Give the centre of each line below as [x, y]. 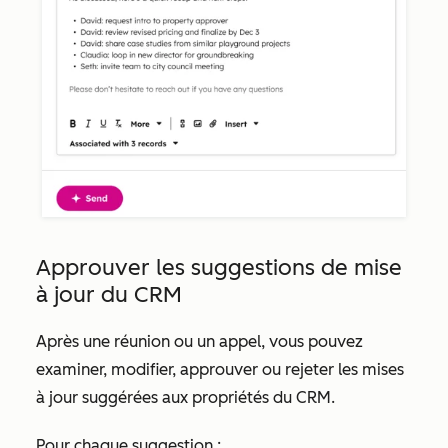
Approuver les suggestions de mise [219, 268]
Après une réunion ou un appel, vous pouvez [199, 342]
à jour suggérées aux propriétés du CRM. [185, 398]
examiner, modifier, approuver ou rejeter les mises [220, 370]
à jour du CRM [109, 295]
